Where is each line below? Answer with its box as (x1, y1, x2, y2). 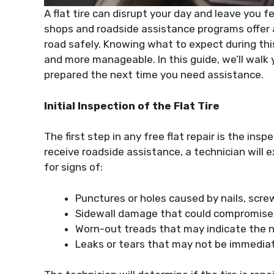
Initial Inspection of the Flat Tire (44, 99, 220, 112)
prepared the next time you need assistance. (44, 68, 264, 81)
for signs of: (44, 161, 103, 174)
